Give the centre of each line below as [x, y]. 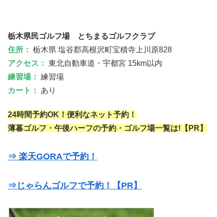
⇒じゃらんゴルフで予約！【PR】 [75, 186]
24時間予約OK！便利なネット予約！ [72, 115]
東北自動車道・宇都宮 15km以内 [104, 63]
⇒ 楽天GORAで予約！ [53, 157]
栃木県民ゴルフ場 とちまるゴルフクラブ [81, 36]
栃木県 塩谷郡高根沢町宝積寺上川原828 [101, 49]
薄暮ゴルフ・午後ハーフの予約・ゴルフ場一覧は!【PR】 [108, 128]
